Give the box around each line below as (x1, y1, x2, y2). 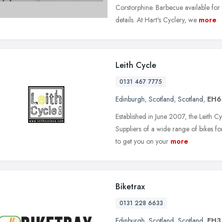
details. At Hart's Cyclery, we (115, 14, 197, 25)
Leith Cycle (115, 59, 156, 71)
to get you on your (115, 136, 168, 146)
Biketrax (115, 180, 145, 192)
